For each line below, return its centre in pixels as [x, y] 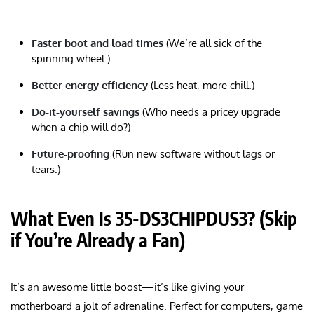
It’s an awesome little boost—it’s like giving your [127, 287]
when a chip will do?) [81, 128]
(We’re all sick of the [213, 43]
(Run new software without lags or [192, 154]
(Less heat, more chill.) [201, 86]
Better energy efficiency [90, 86]
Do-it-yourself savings [86, 112]
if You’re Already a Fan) [98, 240]
